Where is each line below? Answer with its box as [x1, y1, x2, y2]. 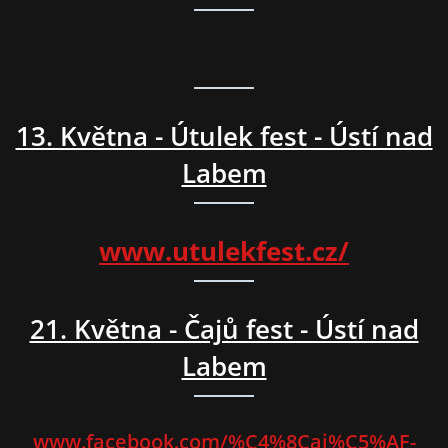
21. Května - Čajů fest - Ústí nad [29, 311, 419, 348]
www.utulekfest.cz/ [99, 233, 349, 270]
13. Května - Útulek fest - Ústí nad [15, 118, 433, 155]
